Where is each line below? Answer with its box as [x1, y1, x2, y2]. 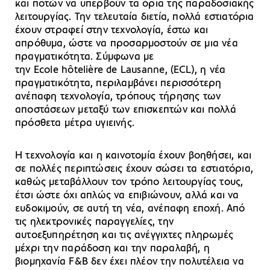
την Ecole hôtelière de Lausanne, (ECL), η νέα [15, 64, 226, 76]
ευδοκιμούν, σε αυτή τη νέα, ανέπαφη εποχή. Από [15, 202, 245, 215]
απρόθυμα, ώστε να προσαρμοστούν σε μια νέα [15, 37, 238, 49]
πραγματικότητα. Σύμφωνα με [15, 51, 154, 63]
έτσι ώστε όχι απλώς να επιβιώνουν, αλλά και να [15, 189, 239, 201]
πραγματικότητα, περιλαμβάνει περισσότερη [15, 77, 222, 89]
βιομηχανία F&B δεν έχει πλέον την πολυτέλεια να [15, 256, 244, 268]
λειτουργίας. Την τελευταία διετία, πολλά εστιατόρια [15, 11, 254, 23]
